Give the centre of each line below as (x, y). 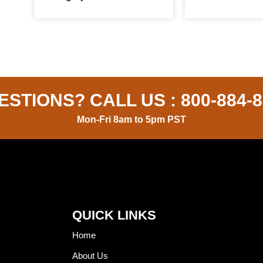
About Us (90, 255)
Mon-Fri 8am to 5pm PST (131, 119)
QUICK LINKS (114, 215)
